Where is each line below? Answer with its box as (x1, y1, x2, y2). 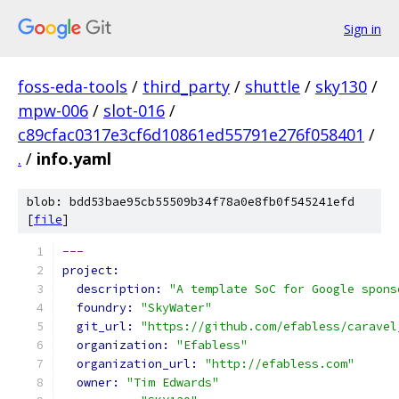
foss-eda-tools (18, 76, 127, 97)
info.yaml (37, 148, 111, 169)
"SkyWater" (141, 300, 212, 315)
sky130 (315, 76, 367, 97)
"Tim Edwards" (126, 375, 219, 390)
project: (62, 263, 119, 278)
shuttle (245, 76, 300, 97)
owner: (77, 375, 126, 390)
